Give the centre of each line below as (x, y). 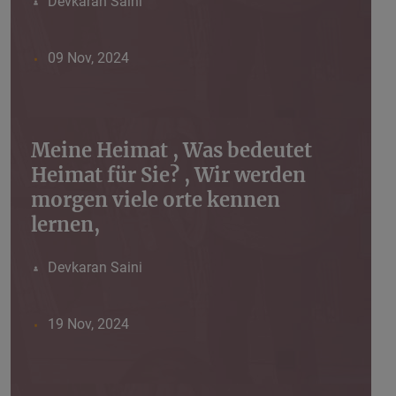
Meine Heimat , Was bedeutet (171, 151)
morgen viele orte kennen (156, 200)
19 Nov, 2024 (88, 324)
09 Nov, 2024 (88, 58)
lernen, (65, 225)
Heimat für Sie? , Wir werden (168, 175)
